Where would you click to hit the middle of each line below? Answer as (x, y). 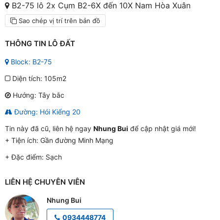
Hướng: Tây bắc (39, 95)
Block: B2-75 (30, 62)
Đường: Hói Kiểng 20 (47, 112)
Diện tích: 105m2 (38, 78)
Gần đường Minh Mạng (77, 140)
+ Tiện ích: (23, 140)
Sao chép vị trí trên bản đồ (58, 21)
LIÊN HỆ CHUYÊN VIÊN (45, 182)
